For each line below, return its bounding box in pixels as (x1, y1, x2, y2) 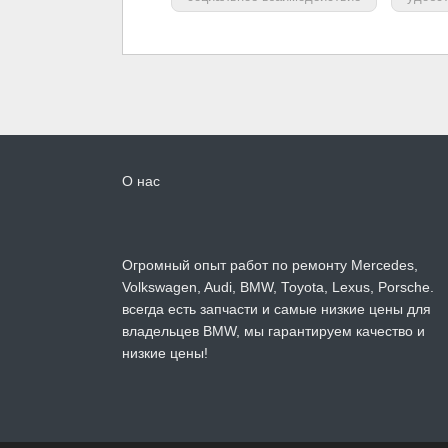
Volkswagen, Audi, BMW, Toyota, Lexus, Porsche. (122, 280, 434, 296)
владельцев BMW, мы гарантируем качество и (122, 324, 425, 340)
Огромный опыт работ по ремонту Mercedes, (122, 258, 418, 274)
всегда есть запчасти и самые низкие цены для (122, 302, 431, 318)
